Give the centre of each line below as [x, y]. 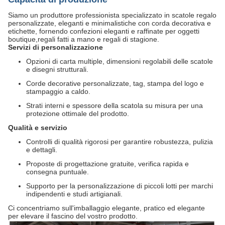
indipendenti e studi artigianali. [74, 194]
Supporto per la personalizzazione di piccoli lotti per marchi [120, 186]
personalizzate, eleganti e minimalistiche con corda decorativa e [109, 23]
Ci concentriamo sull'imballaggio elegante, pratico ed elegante [106, 208]
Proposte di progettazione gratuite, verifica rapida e [107, 164]
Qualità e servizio [38, 128]
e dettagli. [42, 150]
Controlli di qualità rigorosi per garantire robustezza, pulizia [120, 142]
